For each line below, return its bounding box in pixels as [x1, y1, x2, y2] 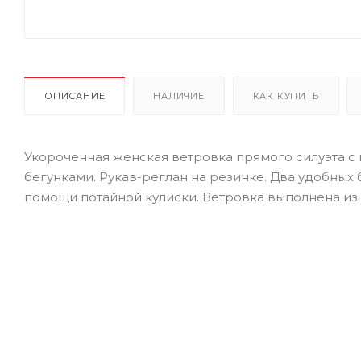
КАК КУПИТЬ [252, 89, 319, 102]
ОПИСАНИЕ [44, 89, 106, 102]
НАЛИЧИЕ [153, 89, 205, 102]
